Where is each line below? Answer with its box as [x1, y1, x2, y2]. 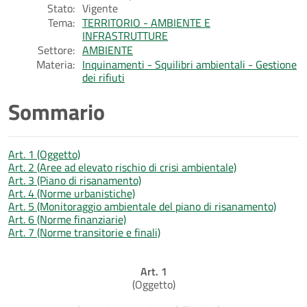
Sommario [8, 95, 105, 128]
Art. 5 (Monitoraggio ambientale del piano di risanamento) [8, 197, 276, 214]
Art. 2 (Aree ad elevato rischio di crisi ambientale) [8, 158, 236, 175]
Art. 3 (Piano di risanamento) [8, 171, 141, 188]
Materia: [36, 56, 75, 73]
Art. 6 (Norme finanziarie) [8, 210, 126, 228]
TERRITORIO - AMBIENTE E [82, 14, 210, 31]
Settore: [38, 41, 75, 58]
